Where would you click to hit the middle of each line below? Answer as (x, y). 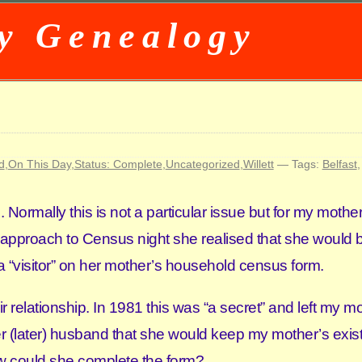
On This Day (39, 164)
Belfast (339, 164)
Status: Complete (118, 164)
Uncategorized (202, 164)
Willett (258, 164)
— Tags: (298, 164)
